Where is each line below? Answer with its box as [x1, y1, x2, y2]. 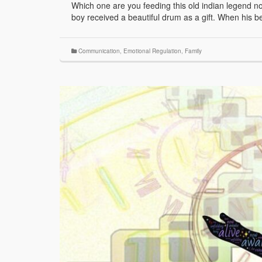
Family [185, 47, 202, 56]
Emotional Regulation [123, 47, 181, 56]
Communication [78, 47, 120, 56]
